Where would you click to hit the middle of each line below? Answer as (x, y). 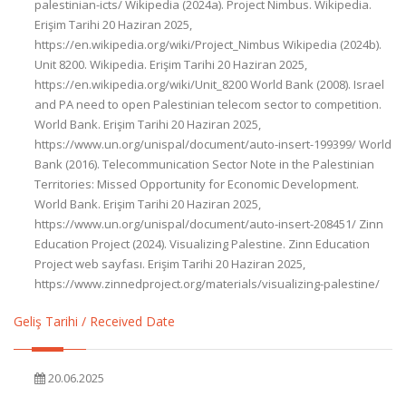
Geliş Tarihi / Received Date (94, 321)
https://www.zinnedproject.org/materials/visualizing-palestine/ (207, 284)
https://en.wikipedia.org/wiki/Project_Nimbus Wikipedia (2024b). (208, 44)
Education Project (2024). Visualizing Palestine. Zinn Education (202, 244)
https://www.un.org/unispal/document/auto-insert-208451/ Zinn (209, 224)
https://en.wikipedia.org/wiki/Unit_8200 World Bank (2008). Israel (209, 84)
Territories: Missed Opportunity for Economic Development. (197, 184)
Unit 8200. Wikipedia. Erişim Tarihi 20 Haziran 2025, (171, 64)
